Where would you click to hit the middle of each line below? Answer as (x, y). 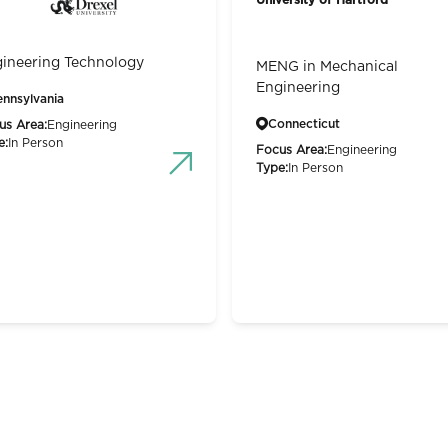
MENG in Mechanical (327, 66)
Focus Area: (291, 149)
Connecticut (304, 123)
